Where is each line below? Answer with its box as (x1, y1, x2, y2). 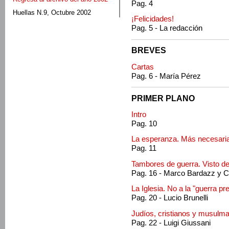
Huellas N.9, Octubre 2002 (13, 9, 91, 16)
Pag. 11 (131, 144, 156, 153)
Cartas (131, 62, 154, 71)
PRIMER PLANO (131, 93, 195, 103)
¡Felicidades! (131, 15, 174, 24)
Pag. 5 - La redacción (131, 24, 202, 33)
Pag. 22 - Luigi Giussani (131, 218, 211, 227)
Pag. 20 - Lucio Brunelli (131, 194, 208, 202)
